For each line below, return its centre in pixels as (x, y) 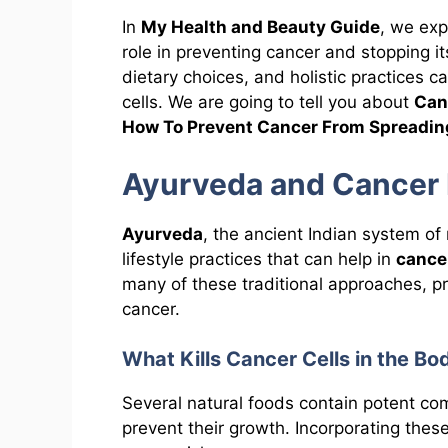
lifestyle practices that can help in (259, 258)
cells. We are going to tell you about (268, 102)
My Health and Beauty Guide (260, 27)
